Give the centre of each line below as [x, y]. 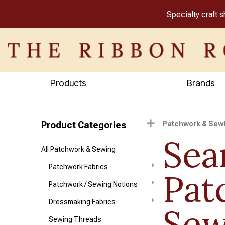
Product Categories [84, 125]
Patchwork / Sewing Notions [93, 184]
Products [68, 83]
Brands [201, 83]
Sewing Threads [75, 219]
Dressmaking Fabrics [82, 202]
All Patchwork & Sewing [79, 149]
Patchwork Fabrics [79, 167]
